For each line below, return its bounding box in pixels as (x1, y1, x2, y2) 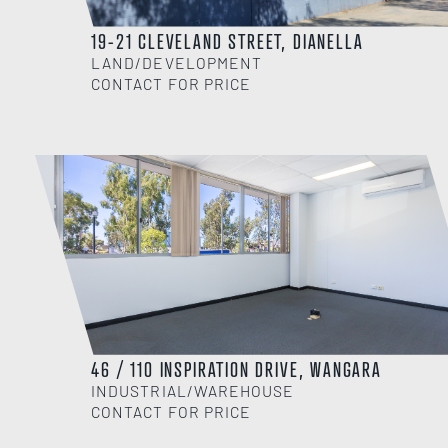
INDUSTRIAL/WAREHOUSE (91, 380, 295, 400)
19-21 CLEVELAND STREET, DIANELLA (91, 28, 364, 54)
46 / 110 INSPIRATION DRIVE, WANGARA (91, 356, 382, 382)
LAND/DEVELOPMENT (91, 52, 262, 72)
